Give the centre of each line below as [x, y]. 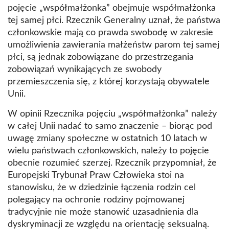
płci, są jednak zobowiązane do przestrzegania [101, 57]
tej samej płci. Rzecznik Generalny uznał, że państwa [114, 20]
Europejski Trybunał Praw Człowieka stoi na [96, 175]
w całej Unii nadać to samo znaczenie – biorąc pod [110, 126]
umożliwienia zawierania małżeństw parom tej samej [113, 45]
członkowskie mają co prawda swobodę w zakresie [110, 32]
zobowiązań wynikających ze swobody [85, 69]
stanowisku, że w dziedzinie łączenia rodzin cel [102, 187]
